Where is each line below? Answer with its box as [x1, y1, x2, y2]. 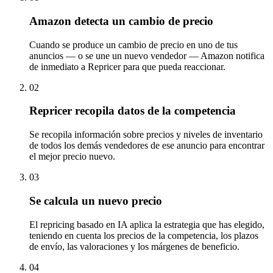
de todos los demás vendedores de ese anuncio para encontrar [29, 140, 264, 151]
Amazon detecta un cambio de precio [29, 14, 213, 27]
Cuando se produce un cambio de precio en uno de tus [29, 39, 238, 50]
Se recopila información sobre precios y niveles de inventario [29, 129, 263, 140]
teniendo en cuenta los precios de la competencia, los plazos [29, 230, 258, 241]
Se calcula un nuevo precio [29, 194, 162, 207]
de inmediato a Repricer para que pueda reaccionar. [29, 61, 225, 72]
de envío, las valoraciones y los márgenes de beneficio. [29, 241, 239, 252]
